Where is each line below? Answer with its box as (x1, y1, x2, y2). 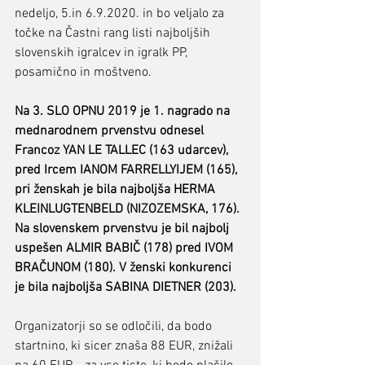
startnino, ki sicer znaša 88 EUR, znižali (15, 337, 236, 354)
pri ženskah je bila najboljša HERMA (15, 181, 218, 198)
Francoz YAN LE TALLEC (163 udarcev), (15, 142, 231, 159)
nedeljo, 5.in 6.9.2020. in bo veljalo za (15, 5, 227, 22)
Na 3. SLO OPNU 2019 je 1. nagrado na (15, 103, 233, 120)
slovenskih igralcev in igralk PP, (15, 44, 191, 61)
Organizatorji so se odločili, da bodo (15, 318, 215, 335)
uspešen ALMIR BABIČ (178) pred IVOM (15, 240, 236, 257)
